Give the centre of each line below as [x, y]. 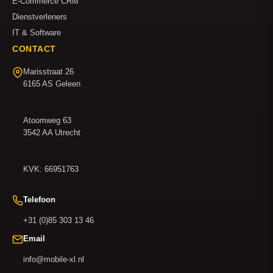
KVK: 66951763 [51, 169]
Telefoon [39, 199]
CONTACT [34, 48]
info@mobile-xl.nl [54, 259]
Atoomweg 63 [47, 120]
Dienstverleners [40, 16]
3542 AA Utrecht [52, 132]
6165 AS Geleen [52, 83]
